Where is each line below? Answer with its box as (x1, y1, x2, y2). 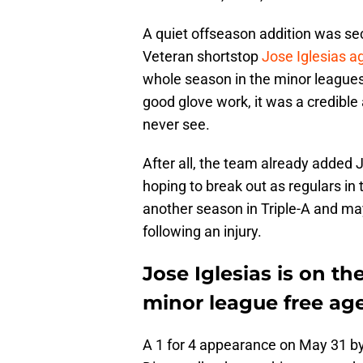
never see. (143, 116, 210, 134)
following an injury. (143, 223, 262, 241)
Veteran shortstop (143, 48, 262, 66)
